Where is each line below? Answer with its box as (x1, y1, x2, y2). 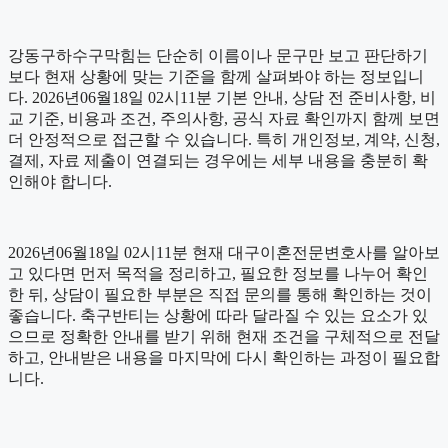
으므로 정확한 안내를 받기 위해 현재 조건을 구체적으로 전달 (8, 328, 440, 346)
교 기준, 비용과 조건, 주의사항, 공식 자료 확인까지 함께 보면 (8, 110, 440, 128)
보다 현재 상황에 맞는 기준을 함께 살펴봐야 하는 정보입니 (8, 68, 424, 86)
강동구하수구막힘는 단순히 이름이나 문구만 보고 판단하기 (8, 47, 428, 65)
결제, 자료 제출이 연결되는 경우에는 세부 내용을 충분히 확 (8, 152, 428, 170)
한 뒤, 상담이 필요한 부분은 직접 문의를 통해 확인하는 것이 (8, 286, 432, 304)
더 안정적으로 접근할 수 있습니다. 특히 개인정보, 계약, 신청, (8, 131, 440, 149)
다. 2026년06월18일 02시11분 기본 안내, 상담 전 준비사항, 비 (8, 89, 436, 107)
